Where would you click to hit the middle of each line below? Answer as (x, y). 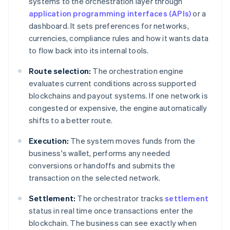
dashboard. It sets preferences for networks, (109, 26)
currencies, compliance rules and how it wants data (119, 38)
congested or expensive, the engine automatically (118, 108)
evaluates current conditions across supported (113, 83)
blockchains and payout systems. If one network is (118, 96)
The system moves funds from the (132, 141)
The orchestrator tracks (120, 198)
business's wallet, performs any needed (100, 153)
